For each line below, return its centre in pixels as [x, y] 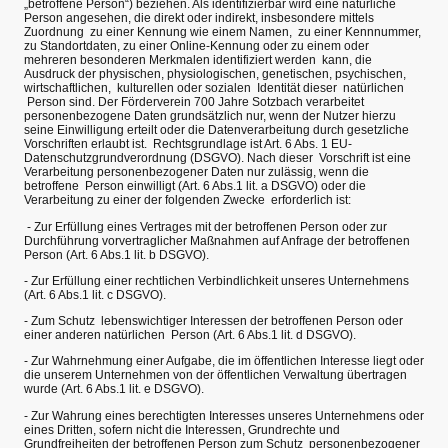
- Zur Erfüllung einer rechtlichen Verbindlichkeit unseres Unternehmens [216, 280]
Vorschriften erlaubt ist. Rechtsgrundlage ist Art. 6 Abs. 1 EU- [188, 144]
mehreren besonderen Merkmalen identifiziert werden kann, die [198, 60]
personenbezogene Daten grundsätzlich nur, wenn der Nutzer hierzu [210, 116]
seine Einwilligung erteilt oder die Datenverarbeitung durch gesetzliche [216, 130]
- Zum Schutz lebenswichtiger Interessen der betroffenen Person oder [213, 321]
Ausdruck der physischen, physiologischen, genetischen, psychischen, [215, 74]
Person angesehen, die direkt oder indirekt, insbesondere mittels [199, 18]
